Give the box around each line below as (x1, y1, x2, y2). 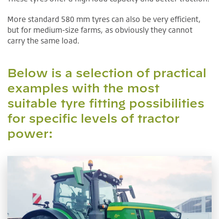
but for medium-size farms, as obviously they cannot (7, 24, 193, 35)
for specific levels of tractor (7, 111, 179, 125)
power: (7, 126, 53, 140)
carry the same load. (7, 35, 80, 45)
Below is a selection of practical (7, 66, 206, 80)
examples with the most (7, 81, 159, 95)
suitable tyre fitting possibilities (7, 96, 204, 110)
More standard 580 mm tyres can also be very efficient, (7, 14, 201, 24)
